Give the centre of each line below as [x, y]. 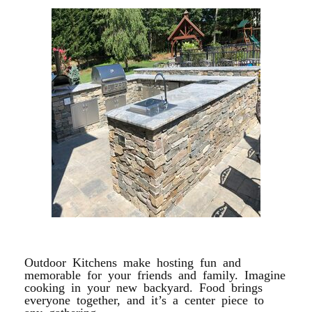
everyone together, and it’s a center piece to [144, 299]
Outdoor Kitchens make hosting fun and [133, 261]
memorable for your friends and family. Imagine [155, 274]
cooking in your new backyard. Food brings [143, 286]
